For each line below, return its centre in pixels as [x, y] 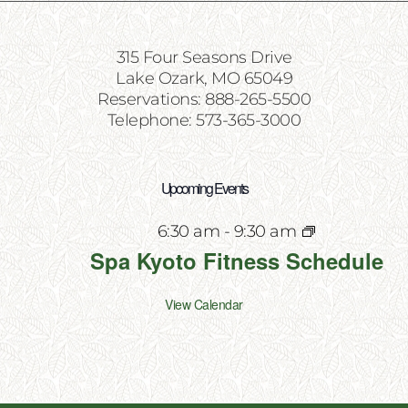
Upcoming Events [204, 188]
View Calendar [204, 304]
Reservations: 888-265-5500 [204, 99]
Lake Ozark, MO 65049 [204, 78]
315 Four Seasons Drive [204, 57]
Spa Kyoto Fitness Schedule [237, 260]
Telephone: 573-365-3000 [204, 120]
